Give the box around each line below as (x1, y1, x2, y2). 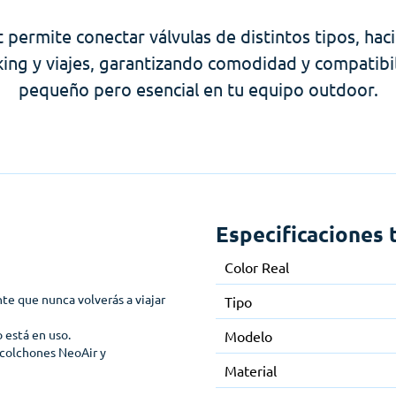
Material (225, 361, 277, 379)
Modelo (225, 326, 272, 345)
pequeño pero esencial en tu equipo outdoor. (18, 77, 378, 100)
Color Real (225, 257, 289, 276)
